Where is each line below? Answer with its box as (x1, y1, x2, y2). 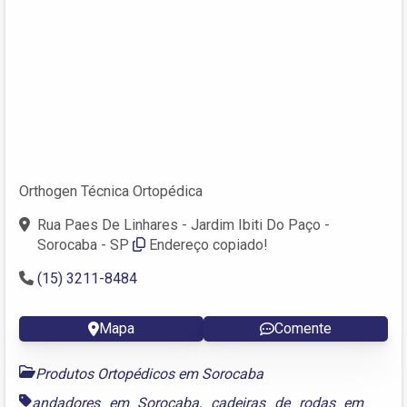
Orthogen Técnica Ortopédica (19, 182, 203, 200)
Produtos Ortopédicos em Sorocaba (35, 364, 263, 382)
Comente (274, 319, 332, 337)
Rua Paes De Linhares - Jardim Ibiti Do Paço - (37, 215, 330, 233)
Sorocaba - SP (37, 235, 129, 253)
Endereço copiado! (149, 235, 268, 253)
